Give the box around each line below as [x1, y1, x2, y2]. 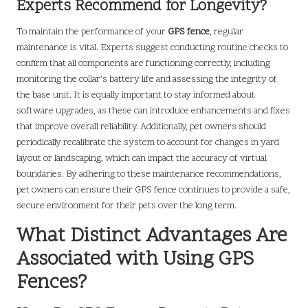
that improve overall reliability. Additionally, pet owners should [16, 120, 266, 134]
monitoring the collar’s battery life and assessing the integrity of [16, 73, 277, 87]
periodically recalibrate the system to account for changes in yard [16, 136, 279, 150]
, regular [210, 25, 243, 39]
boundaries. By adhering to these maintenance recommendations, [16, 168, 281, 181]
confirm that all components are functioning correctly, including [16, 57, 270, 71]
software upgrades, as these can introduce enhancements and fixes [16, 104, 290, 118]
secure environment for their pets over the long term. [16, 199, 236, 213]
